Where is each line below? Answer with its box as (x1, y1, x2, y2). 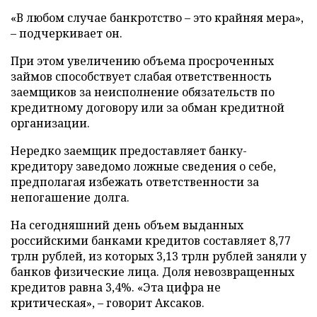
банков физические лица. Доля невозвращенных (11, 264, 294, 279)
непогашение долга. (11, 190, 129, 205)
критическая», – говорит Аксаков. (11, 295, 204, 311)
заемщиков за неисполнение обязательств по (11, 84, 275, 100)
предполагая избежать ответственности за (11, 174, 259, 190)
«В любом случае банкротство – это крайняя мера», (11, 10, 304, 25)
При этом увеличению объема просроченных (11, 53, 274, 69)
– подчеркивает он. (11, 25, 122, 41)
